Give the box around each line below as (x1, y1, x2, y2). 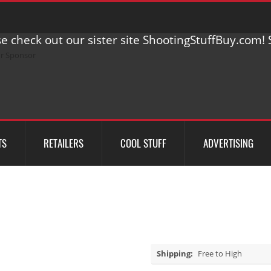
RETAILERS (44, 135, 83, 151)
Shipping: (157, 248, 193, 259)
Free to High (198, 248, 242, 259)
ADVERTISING (203, 135, 253, 151)
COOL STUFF (120, 135, 166, 151)
